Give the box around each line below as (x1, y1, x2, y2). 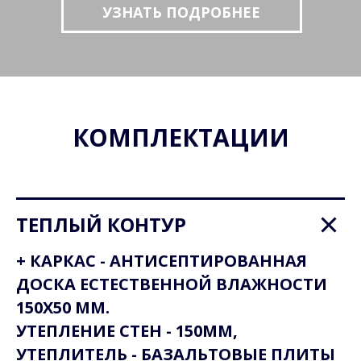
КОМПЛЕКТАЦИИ (72, 121, 289, 154)
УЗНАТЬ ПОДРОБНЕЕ (102, 2, 260, 22)
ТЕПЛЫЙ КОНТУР (16, 211, 186, 238)
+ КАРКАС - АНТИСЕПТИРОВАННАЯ (16, 250, 307, 272)
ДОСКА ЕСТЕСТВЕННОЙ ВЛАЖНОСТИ (16, 273, 327, 295)
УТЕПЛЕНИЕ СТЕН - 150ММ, (16, 320, 238, 342)
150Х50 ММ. (16, 297, 110, 318)
